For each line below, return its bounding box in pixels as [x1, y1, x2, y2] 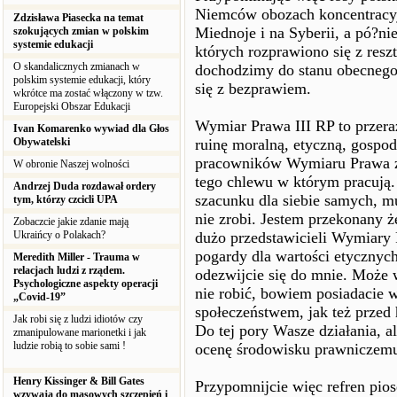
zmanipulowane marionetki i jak [13, 326, 146, 339]
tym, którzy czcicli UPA [13, 193, 118, 206]
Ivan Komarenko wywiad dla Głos [13, 122, 169, 135]
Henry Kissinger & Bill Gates [13, 375, 144, 387]
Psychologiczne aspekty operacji [13, 277, 158, 290]
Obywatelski [13, 136, 70, 148]
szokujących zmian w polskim [13, 25, 149, 37]
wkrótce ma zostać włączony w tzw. [13, 87, 163, 99]
